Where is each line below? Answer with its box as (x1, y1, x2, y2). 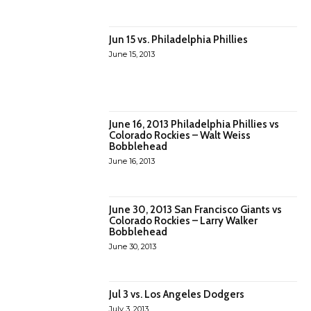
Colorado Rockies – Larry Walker (109, 214, 258, 227)
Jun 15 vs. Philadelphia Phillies (109, 33, 249, 47)
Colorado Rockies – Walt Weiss (109, 129, 251, 142)
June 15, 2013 (109, 49, 155, 60)
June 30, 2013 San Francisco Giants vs (109, 203, 283, 216)
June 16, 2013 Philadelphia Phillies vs (109, 118, 280, 131)
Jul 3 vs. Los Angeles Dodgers (109, 288, 245, 301)
